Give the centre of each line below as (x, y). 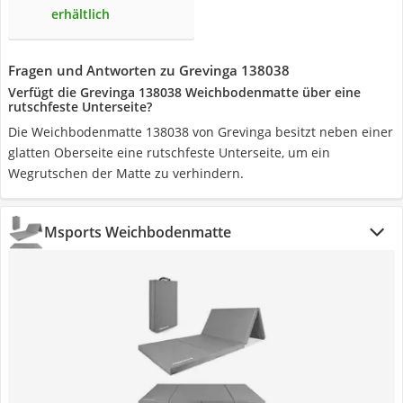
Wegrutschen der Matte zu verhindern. (126, 173)
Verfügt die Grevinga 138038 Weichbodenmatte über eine (184, 92)
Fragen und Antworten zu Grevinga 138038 (149, 70)
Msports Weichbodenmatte (138, 232)
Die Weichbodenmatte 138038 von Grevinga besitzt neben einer (201, 132)
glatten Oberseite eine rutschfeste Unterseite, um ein (169, 152)
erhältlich (81, 14)
